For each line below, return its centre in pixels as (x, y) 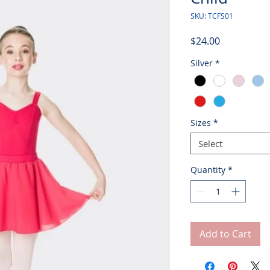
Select (210, 143)
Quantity (208, 170)
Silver (201, 63)
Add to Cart (225, 234)
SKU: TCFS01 (212, 15)
